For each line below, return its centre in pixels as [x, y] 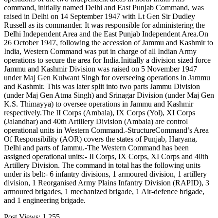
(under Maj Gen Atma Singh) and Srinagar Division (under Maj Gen [109, 95]
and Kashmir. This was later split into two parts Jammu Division [102, 86]
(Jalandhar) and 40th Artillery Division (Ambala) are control [96, 121]
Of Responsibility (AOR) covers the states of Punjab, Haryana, [100, 139]
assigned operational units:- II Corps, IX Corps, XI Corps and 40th [106, 156]
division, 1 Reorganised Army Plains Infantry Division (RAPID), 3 [107, 182]
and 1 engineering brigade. [45, 200]
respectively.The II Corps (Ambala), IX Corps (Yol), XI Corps [100, 112]
